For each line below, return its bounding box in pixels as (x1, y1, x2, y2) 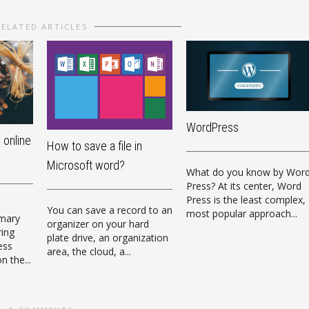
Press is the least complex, (186, 193, 306, 207)
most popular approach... (186, 207, 297, 221)
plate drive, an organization (47, 230, 168, 244)
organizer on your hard (47, 217, 149, 230)
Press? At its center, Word (186, 179, 301, 193)
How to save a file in (47, 138, 142, 153)
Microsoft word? (47, 157, 125, 172)
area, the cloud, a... (47, 244, 131, 258)
